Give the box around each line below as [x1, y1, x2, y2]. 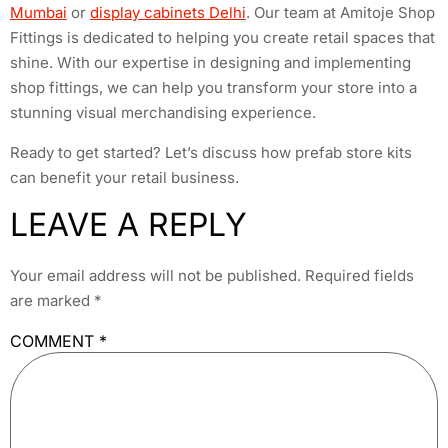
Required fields [305, 266, 414, 286]
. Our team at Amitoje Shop [246, 3, 435, 23]
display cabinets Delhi [90, 3, 246, 23]
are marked [10, 291, 94, 311]
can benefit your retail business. [10, 167, 239, 187]
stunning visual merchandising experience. [10, 103, 316, 123]
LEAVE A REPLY [10, 205, 247, 245]
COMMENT [10, 331, 99, 352]
